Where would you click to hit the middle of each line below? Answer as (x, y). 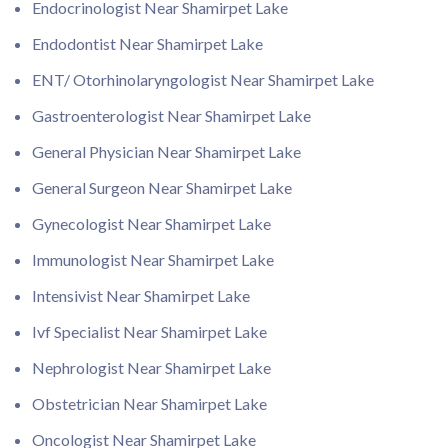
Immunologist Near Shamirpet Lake (153, 259)
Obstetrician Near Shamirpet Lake (149, 403)
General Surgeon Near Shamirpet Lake (162, 187)
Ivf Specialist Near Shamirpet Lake (149, 331)
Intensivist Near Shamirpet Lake (141, 295)
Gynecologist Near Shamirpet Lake (151, 223)
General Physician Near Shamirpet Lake (166, 151)
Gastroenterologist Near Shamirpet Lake (171, 115)
